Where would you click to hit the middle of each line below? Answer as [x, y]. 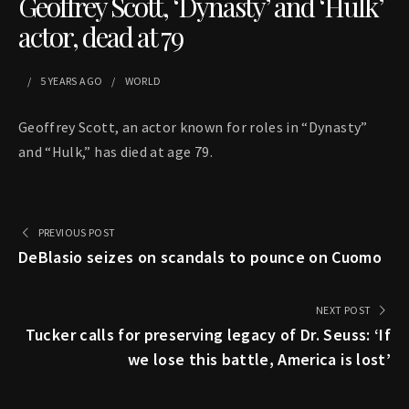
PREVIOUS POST [77, 233]
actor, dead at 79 [100, 37]
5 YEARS [59, 81]
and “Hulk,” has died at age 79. [115, 152]
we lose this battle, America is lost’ [259, 360]
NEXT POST [344, 310]
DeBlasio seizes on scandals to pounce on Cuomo [200, 257]
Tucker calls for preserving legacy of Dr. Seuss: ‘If [208, 335]
